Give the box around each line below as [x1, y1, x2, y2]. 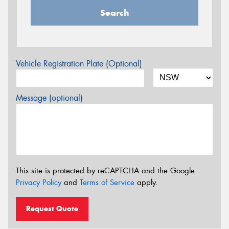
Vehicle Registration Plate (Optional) [16, 58, 142, 69]
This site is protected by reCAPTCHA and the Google [16, 165, 195, 176]
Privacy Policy [16, 177, 61, 188]
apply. [134, 177, 158, 188]
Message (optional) [16, 92, 83, 103]
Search [100, 7, 129, 18]
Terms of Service [80, 177, 134, 188]
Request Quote [26, 204, 78, 214]
